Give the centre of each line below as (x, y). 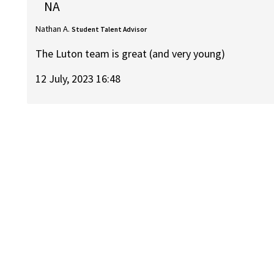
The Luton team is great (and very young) (131, 54)
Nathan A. (53, 28)
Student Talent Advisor (109, 29)
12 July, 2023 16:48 (78, 78)
